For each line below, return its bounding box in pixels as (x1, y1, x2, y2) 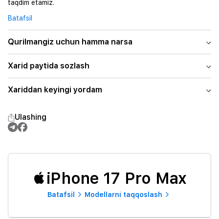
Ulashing (15, 112, 46, 122)
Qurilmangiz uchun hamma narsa (8, 37, 132, 46)
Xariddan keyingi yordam (8, 85, 102, 94)
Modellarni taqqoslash (84, 191, 162, 198)
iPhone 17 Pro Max (46, 169, 187, 188)
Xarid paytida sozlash (8, 61, 89, 70)
